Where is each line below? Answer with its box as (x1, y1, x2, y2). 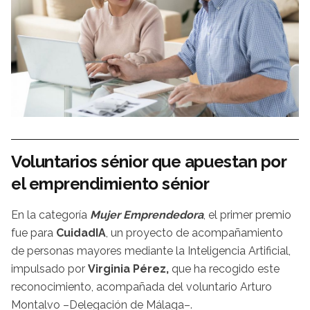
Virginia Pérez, (88, 262, 169, 276)
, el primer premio (203, 208, 291, 222)
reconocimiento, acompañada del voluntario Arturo (11, 280, 272, 294)
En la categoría (11, 208, 90, 222)
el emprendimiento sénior (11, 174, 210, 194)
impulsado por (11, 262, 88, 276)
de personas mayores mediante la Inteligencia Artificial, (11, 244, 291, 258)
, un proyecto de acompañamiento (106, 226, 283, 240)
